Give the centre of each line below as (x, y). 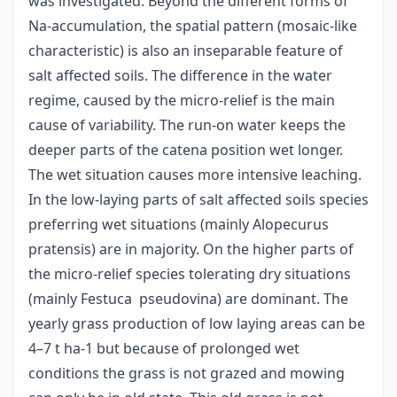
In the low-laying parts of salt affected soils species (198, 200)
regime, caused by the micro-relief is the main (182, 101)
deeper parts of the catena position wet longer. (186, 150)
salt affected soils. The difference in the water (180, 76)
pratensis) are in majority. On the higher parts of (191, 249)
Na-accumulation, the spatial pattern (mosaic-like (193, 26)
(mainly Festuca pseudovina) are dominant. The (188, 299)
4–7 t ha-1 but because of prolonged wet (166, 349)
